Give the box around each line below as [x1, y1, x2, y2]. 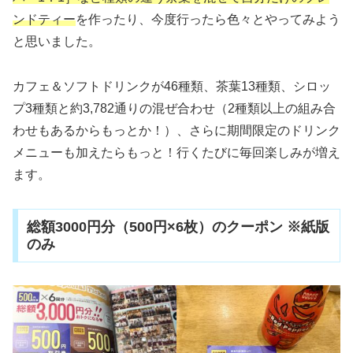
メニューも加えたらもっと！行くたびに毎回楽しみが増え [13, 146, 340, 160]
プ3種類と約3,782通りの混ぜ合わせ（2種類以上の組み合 [13, 102, 336, 116]
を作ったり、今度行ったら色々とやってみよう [76, 13, 340, 27]
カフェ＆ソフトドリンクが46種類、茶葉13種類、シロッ [13, 80, 331, 94]
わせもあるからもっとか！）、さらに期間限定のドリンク [13, 124, 340, 138]
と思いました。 [13, 35, 101, 49]
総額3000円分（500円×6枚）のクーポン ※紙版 [26, 218, 329, 235]
